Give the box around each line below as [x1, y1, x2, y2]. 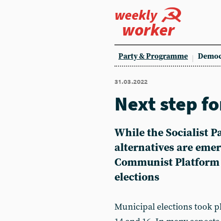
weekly [114, 6, 157, 24]
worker [122, 19, 175, 40]
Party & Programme [118, 52, 188, 61]
